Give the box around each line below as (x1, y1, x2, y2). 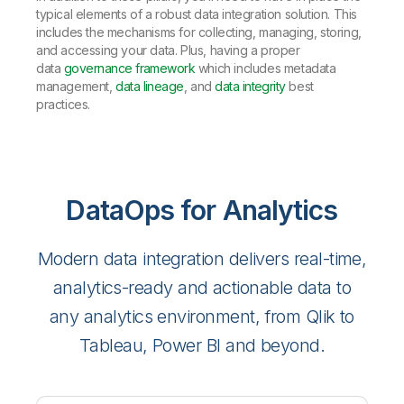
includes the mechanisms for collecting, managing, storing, (36, 24, 362, 41)
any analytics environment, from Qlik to (50, 306, 354, 328)
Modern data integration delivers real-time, (37, 248, 367, 271)
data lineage (115, 78, 184, 95)
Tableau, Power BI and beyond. (78, 335, 326, 357)
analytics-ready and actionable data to (52, 277, 352, 299)
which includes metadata (195, 60, 336, 77)
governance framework (64, 60, 196, 77)
